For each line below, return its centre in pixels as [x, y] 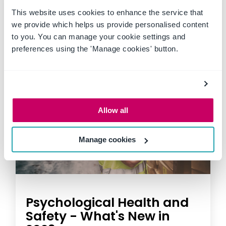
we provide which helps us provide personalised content [110, 24]
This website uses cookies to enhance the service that [107, 12]
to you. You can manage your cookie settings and [99, 36]
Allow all [113, 110]
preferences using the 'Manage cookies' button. [96, 48]
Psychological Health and [107, 203]
